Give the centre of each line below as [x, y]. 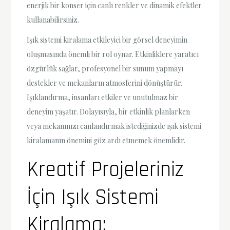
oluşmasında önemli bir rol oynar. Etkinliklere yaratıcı [113, 54]
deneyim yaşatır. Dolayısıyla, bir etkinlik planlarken [109, 111]
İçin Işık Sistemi [93, 197]
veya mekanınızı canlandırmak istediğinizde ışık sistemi [114, 126]
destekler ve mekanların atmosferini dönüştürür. [105, 83]
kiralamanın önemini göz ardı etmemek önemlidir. [106, 140]
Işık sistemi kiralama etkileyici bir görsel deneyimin [107, 40]
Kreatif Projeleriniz [105, 170]
